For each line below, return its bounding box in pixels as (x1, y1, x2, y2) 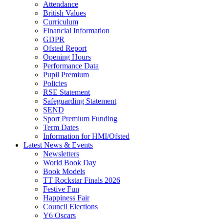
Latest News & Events (23, 141, 93, 150)
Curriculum (43, 18, 78, 26)
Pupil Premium (43, 70, 89, 79)
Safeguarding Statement (43, 97, 116, 106)
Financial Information (43, 26, 109, 35)
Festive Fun (43, 185, 79, 194)
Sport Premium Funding (43, 114, 117, 123)
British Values (43, 9, 86, 18)
